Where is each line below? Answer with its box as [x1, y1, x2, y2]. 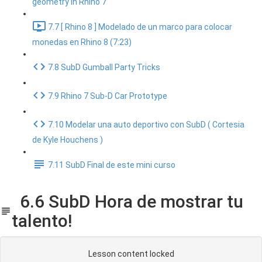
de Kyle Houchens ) [32, 135, 103, 144]
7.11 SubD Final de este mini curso [48, 160, 175, 170]
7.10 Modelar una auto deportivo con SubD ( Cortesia [48, 120, 244, 130]
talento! [12, 211, 73, 231]
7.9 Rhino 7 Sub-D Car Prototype [48, 91, 167, 101]
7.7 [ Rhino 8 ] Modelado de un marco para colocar [48, 22, 232, 32]
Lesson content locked [88, 249, 174, 258]
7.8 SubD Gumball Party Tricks [48, 63, 160, 73]
